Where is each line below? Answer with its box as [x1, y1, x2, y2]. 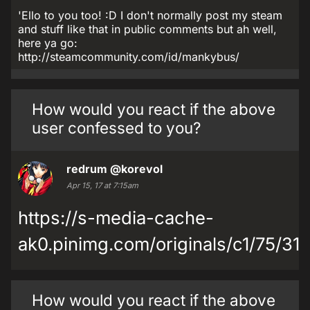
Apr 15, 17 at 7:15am [66, 181, 138, 190]
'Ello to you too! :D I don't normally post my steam [18, 8, 282, 22]
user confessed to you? [32, 118, 201, 137]
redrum [66, 162, 107, 176]
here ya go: [18, 36, 77, 50]
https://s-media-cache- [18, 207, 214, 228]
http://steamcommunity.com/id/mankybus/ [18, 50, 239, 64]
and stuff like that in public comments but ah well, [18, 22, 277, 36]
